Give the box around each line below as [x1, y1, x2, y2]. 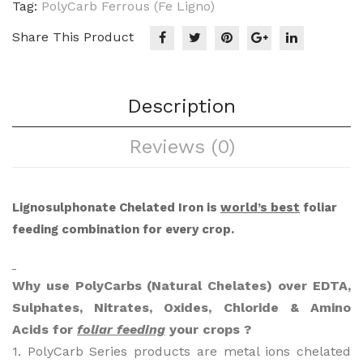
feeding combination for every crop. [12, 222, 234, 237]
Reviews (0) [128, 135, 235, 159]
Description [127, 95, 236, 118]
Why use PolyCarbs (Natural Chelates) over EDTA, [12, 278, 351, 294]
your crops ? [165, 322, 251, 338]
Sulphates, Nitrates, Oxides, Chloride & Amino [12, 300, 351, 316]
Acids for [12, 322, 77, 338]
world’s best [220, 200, 300, 216]
